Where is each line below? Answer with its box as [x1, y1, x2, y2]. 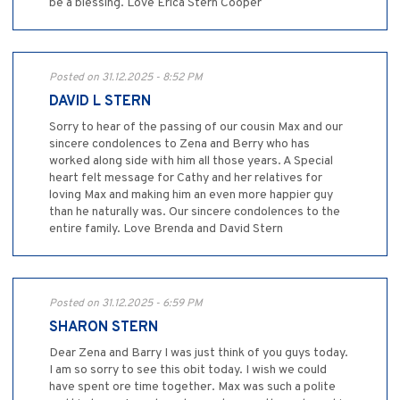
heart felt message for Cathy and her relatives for [49, 170, 322, 186]
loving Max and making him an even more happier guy [49, 187, 333, 203]
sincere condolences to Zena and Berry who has [49, 136, 310, 152]
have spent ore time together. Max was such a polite [49, 379, 336, 395]
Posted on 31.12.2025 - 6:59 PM [49, 296, 203, 311]
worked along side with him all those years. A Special [49, 153, 333, 169]
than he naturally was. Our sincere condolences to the [49, 204, 340, 220]
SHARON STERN [49, 318, 158, 337]
